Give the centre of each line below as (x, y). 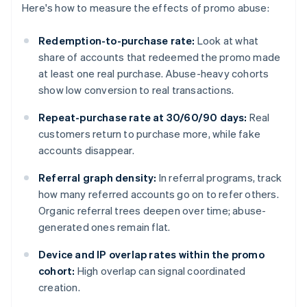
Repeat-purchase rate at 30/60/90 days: (143, 118)
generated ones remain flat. (105, 227)
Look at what (227, 41)
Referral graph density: (98, 178)
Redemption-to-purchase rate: (117, 41)
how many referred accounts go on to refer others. (159, 194)
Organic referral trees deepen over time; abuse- (152, 211)
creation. (59, 287)
